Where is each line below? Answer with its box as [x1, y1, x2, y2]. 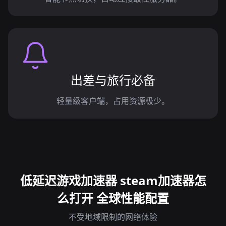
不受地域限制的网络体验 [69, 211, 157, 222]
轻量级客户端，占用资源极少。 [56, 95, 169, 106]
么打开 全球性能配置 [57, 190, 169, 206]
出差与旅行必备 [71, 72, 155, 88]
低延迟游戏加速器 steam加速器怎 [20, 172, 206, 189]
